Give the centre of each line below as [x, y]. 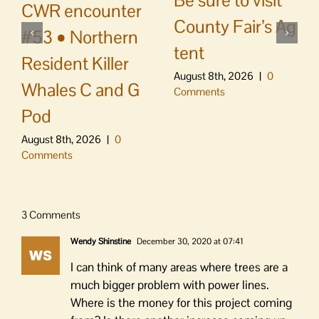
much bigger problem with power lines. [170, 284]
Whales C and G [80, 89]
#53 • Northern [80, 37]
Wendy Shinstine [101, 241]
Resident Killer [75, 63]
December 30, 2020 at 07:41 [189, 241]
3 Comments [51, 214]
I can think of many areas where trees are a [179, 267]
